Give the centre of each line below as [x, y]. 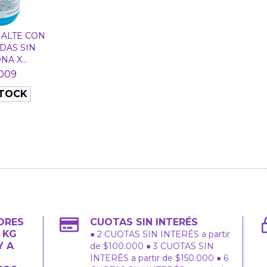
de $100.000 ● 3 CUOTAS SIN [152, 246]
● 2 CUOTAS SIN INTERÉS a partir [160, 234]
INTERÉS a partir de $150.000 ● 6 [159, 258]
